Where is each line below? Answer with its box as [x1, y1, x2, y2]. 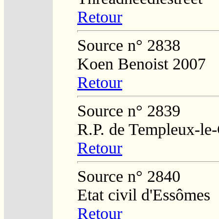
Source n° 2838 [77, 36, 180, 54]
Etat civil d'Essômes [77, 185, 210, 204]
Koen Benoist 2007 [77, 54, 206, 73]
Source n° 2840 [77, 167, 180, 185]
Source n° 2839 [77, 101, 180, 120]
